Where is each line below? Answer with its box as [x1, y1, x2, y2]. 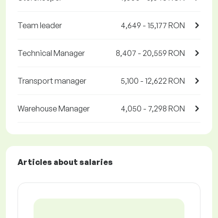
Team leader [18, 20, 62, 31]
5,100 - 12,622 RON [121, 76, 185, 86]
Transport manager [18, 76, 86, 86]
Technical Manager [18, 48, 85, 58]
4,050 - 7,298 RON [121, 104, 185, 114]
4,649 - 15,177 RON [121, 20, 185, 31]
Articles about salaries [18, 157, 113, 167]
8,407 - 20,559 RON [116, 48, 185, 58]
